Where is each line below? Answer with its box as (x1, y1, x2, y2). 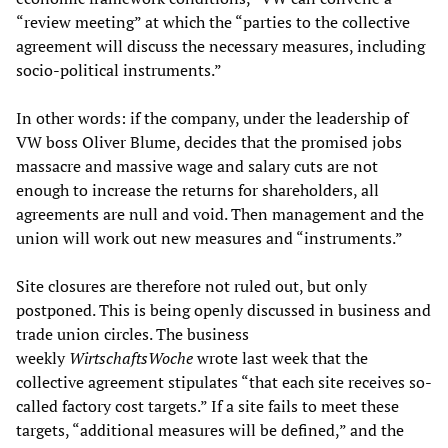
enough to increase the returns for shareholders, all (16, 178, 379, 201)
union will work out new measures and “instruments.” (16, 226, 403, 249)
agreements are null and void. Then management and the (16, 202, 424, 225)
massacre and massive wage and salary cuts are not (16, 154, 378, 177)
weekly (16, 346, 69, 369)
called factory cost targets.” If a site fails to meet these (16, 394, 399, 417)
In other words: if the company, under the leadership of (16, 106, 408, 129)
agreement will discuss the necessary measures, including (16, 34, 425, 57)
